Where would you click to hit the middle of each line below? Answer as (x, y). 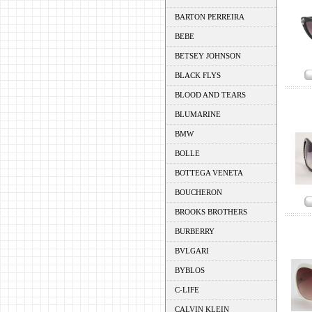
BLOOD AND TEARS (210, 95)
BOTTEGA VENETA (209, 173)
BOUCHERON (198, 192)
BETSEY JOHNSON (208, 56)
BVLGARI (192, 251)
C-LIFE (187, 290)
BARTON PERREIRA (209, 17)
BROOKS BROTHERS (211, 212)
